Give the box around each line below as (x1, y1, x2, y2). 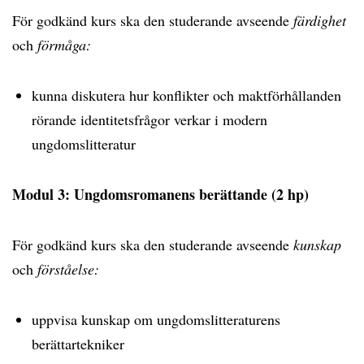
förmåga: (37, 35, 91, 54)
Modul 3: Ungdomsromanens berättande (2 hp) (12, 184, 309, 205)
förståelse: (37, 259, 99, 279)
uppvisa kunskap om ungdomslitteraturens (32, 310, 280, 329)
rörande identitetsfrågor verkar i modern (32, 110, 267, 129)
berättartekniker (32, 334, 124, 353)
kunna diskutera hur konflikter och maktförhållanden (32, 85, 341, 105)
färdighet (293, 11, 346, 30)
